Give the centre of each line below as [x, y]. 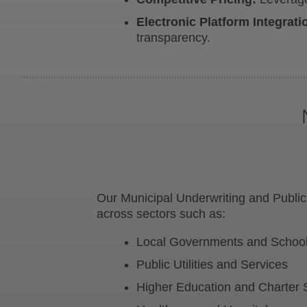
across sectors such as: [161, 213]
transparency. [174, 37]
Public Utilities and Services [212, 264]
